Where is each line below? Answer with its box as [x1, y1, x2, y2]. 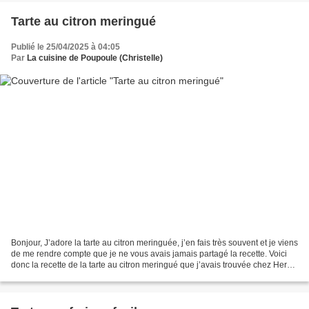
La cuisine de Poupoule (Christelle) [27, 53, 163, 63]
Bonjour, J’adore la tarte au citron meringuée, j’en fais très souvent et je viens [11, 237, 298, 248]
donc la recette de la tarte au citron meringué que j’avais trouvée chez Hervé [11, 259, 296, 270]
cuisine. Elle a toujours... [11, 270, 102, 281]
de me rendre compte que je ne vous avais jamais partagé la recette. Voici [11, 248, 287, 259]
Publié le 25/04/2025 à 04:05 [11, 42, 120, 52]
